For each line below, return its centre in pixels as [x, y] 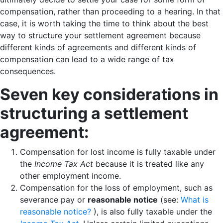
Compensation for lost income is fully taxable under [118, 152]
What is [195, 200]
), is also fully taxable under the [152, 212]
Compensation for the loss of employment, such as [116, 188]
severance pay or [54, 200]
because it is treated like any [149, 164]
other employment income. [70, 176]
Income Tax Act [64, 164]
